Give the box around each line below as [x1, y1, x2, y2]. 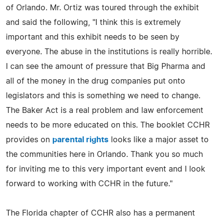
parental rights [52, 136, 109, 144]
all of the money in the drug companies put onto [6, 77, 185, 86]
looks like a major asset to [109, 136, 209, 144]
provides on [6, 136, 52, 144]
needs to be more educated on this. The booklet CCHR [6, 121, 210, 130]
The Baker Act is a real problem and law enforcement [6, 107, 203, 115]
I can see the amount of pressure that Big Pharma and [6, 63, 205, 71]
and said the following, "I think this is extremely [6, 19, 181, 27]
